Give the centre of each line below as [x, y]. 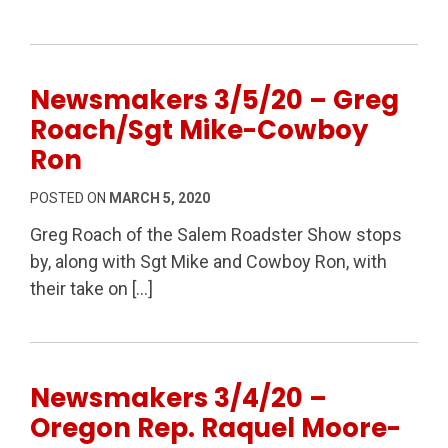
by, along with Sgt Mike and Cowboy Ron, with [208, 261]
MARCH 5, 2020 [159, 197]
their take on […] [91, 288]
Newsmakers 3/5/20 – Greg [214, 99]
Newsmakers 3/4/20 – [178, 397]
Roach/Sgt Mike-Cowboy [199, 129]
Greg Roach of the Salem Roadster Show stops [216, 234]
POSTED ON [69, 197]
